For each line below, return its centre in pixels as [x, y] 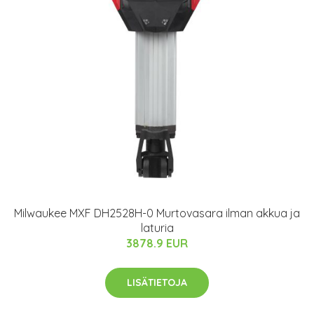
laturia [157, 228]
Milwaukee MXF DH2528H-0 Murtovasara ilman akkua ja [157, 213]
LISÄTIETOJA [157, 282]
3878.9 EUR [157, 243]
